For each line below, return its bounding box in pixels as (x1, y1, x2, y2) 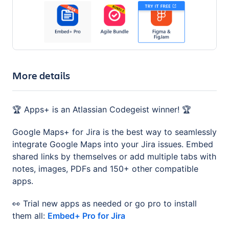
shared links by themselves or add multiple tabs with (12, 151, 216, 162)
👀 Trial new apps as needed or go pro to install (12, 198, 197, 209)
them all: (12, 210, 48, 221)
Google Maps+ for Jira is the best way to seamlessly (12, 126, 217, 137)
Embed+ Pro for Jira (48, 210, 125, 221)
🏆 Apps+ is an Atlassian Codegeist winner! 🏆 (12, 104, 191, 114)
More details (12, 68, 71, 82)
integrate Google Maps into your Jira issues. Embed (12, 139, 213, 149)
